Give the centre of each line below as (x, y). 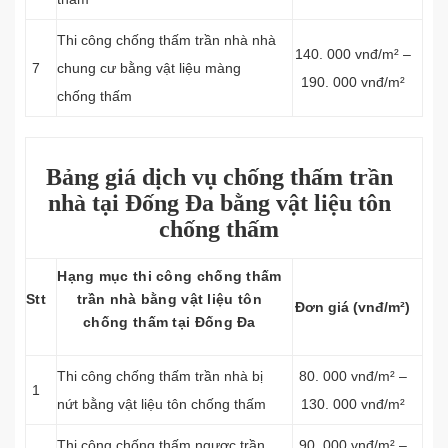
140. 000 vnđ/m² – (352, 54)
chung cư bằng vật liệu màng (149, 68)
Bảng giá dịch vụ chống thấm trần (219, 177)
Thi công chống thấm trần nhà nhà (166, 40)
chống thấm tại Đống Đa (169, 322)
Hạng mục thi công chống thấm (169, 276)
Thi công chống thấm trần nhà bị (160, 376)
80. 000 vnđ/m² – (352, 376)
